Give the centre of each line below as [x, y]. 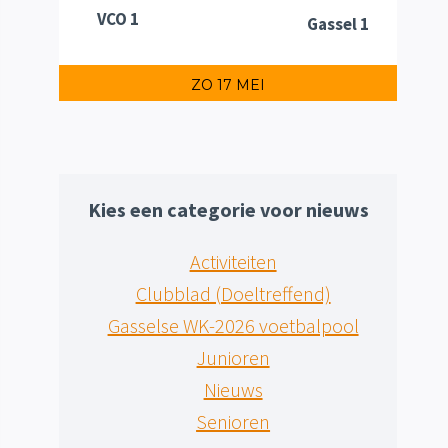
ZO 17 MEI [228, 85]
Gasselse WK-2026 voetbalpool [233, 326]
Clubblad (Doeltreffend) [233, 294]
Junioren [233, 358]
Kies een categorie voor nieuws [228, 210]
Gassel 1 [337, 24]
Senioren [233, 422]
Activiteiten [233, 262]
